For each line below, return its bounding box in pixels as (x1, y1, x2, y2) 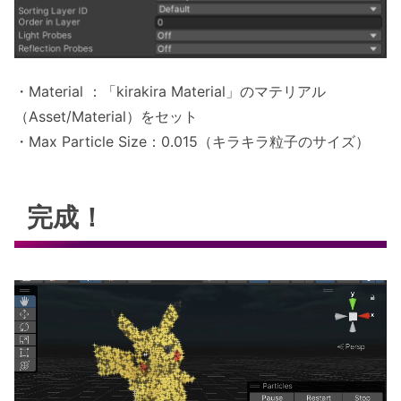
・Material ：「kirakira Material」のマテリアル (14, 81, 326, 100)
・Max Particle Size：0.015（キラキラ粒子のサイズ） (14, 132, 370, 150)
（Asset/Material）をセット (14, 107, 198, 125)
